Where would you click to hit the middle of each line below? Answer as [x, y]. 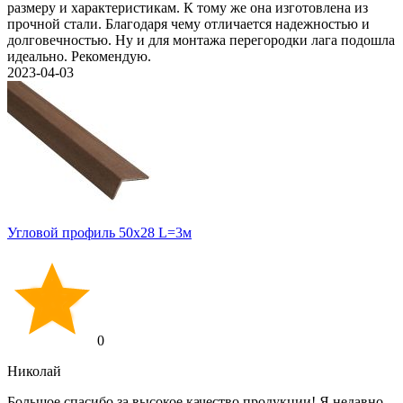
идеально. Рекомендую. [79, 56]
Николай [34, 371]
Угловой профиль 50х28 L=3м [99, 233]
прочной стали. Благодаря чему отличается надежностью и [188, 24]
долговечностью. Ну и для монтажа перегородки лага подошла [201, 40]
